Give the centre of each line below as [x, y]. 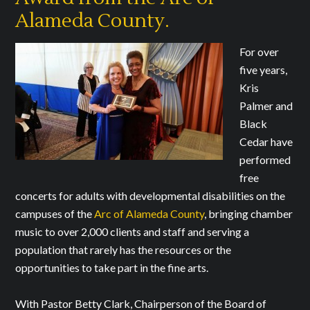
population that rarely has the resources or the [124, 249]
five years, [264, 69]
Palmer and [266, 105]
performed [265, 159]
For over [259, 51]
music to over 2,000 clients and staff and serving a [133, 231]
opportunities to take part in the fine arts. [112, 267]
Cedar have [266, 141]
